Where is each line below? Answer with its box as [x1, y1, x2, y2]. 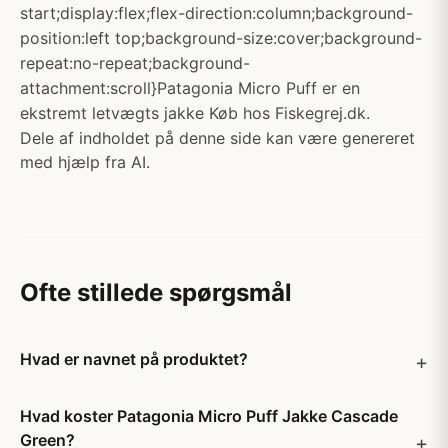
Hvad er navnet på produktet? [20, 349, 248, 369]
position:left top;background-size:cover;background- [20, 28, 422, 48]
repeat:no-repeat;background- [20, 53, 250, 73]
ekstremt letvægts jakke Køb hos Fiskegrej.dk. [20, 103, 370, 123]
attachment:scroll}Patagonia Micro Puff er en [20, 78, 360, 98]
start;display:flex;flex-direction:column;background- [20, 3, 413, 23]
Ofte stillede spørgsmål [20, 278, 292, 307]
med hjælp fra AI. [20, 152, 150, 172]
